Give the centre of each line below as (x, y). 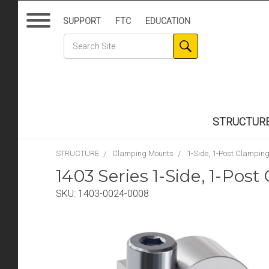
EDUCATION (168, 21)
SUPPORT (82, 21)
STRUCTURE (77, 153)
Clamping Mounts (143, 153)
